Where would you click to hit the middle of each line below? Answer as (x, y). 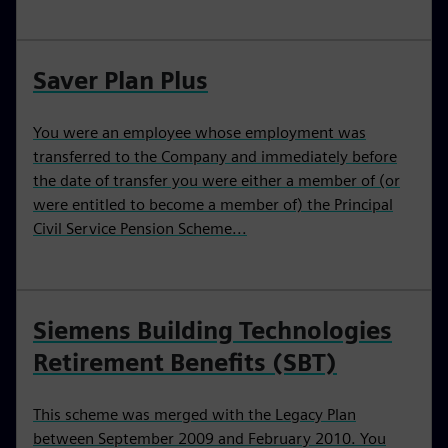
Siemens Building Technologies (212, 330)
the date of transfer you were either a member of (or (216, 180)
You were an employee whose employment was (199, 132)
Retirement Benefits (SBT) (185, 362)
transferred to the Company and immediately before (215, 156)
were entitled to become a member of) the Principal (213, 204)
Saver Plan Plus (120, 80)
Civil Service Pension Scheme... (140, 228)
